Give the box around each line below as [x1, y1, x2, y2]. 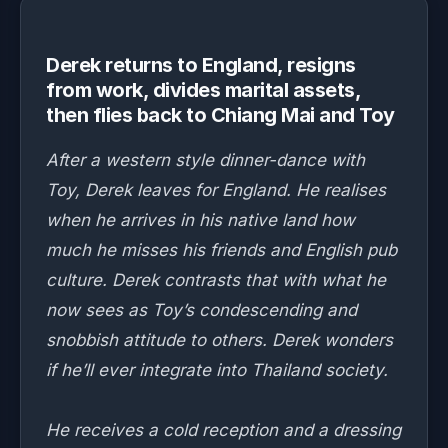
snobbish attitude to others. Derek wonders [46, 330, 393, 350]
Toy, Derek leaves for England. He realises [46, 180, 386, 200]
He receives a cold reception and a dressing [46, 420, 401, 440]
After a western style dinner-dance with [46, 150, 365, 170]
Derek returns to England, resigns [46, 53, 356, 77]
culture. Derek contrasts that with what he [46, 270, 386, 290]
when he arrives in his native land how [46, 210, 355, 230]
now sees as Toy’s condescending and [46, 300, 357, 320]
